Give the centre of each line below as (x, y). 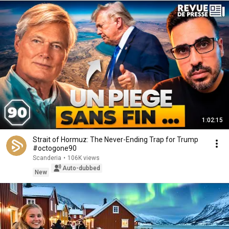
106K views (84, 158)
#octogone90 (55, 148)
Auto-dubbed (81, 168)
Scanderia (47, 158)
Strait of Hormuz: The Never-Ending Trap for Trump (116, 140)
